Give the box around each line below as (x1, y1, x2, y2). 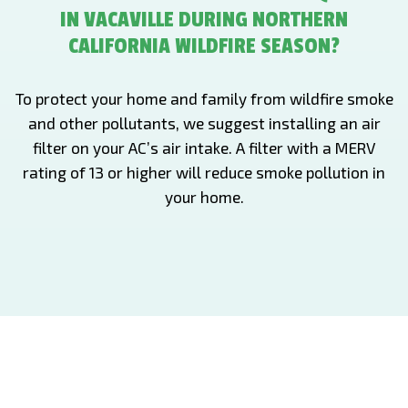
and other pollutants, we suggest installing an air (27, 114, 381, 132)
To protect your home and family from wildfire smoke (15, 89, 393, 107)
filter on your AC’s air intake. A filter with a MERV (33, 138, 375, 157)
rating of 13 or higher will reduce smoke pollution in (23, 163, 385, 181)
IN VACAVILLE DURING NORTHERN (60, 6, 348, 33)
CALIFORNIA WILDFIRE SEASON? (68, 33, 340, 59)
